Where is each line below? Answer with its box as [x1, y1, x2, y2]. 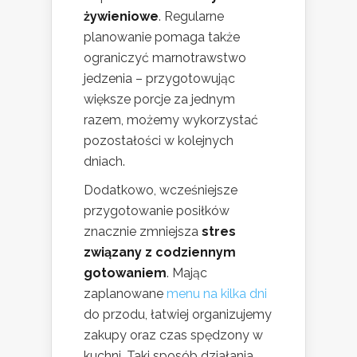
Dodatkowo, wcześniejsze [84, 182, 237, 198]
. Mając [167, 265, 207, 281]
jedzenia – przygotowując [84, 71, 235, 87]
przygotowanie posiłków [84, 203, 229, 219]
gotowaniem [84, 265, 167, 281]
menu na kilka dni [167, 286, 267, 302]
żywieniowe [84, 9, 159, 25]
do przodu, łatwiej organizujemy [84, 307, 272, 323]
